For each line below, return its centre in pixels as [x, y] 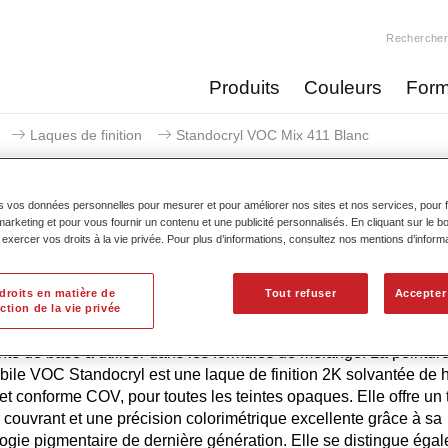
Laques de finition [86, 135]
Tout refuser [301, 293]
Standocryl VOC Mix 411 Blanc [272, 135]
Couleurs [342, 87]
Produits [244, 87]
